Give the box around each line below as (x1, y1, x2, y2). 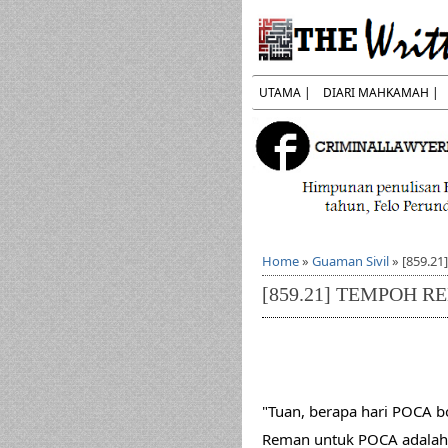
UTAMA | (259, 84, 311, 101)
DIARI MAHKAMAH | (323, 84, 439, 101)
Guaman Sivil (312, 252, 389, 270)
